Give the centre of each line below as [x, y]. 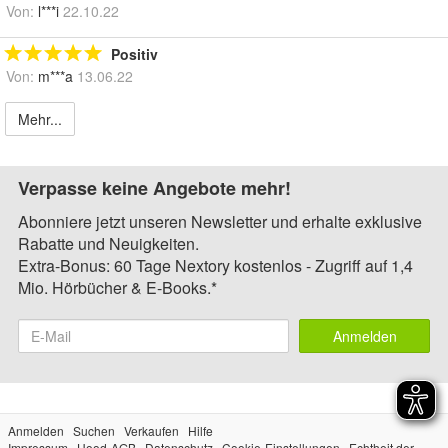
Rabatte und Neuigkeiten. [108, 243]
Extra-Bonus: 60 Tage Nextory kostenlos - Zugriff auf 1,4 [215, 265]
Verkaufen [151, 430]
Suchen [94, 430]
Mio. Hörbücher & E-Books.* [117, 287]
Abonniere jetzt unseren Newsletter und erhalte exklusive [220, 221]
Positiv [134, 53]
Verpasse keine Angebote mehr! [154, 187]
